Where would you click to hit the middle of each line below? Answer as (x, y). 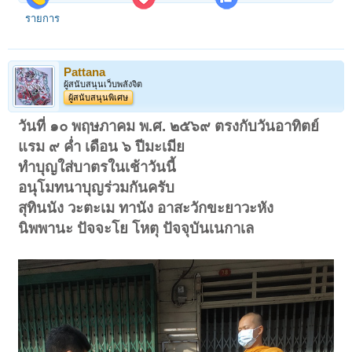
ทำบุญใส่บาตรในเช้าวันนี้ (97, 167)
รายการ (43, 19)
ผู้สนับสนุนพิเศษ (98, 97)
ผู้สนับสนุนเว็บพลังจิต (103, 84)
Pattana (84, 72)
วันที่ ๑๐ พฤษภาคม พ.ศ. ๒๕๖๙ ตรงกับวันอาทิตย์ (169, 126)
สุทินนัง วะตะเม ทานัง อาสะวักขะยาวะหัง (146, 207)
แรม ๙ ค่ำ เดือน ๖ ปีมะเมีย (102, 146)
